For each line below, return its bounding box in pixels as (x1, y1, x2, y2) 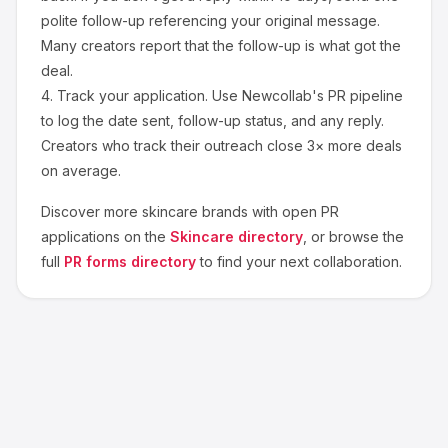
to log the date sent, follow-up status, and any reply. (41, 112, 384, 129)
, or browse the (303, 228, 404, 245)
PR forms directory (64, 253, 196, 270)
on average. (41, 162, 121, 179)
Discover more (41, 203, 142, 220)
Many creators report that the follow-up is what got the (41, 37, 401, 54)
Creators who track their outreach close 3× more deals (41, 137, 402, 154)
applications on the (41, 228, 166, 245)
